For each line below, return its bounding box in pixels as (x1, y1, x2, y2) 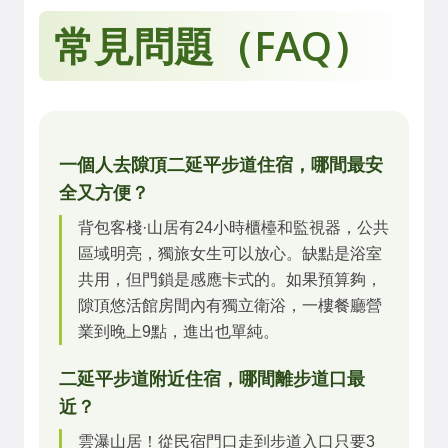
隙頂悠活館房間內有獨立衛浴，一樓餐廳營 (78, 297, 382, 314)
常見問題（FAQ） (54, 18, 372, 73)
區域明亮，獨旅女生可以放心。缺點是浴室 (78, 245, 382, 262)
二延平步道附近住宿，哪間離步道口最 (59, 369, 365, 389)
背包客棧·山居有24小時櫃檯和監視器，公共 (78, 219, 389, 236)
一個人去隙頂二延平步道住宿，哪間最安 (59, 155, 383, 175)
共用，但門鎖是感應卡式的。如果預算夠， (78, 271, 382, 288)
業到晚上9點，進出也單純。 (78, 323, 279, 340)
